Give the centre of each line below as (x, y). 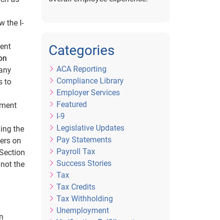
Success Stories (84, 163)
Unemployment (82, 210)
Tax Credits (76, 187)
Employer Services (88, 93)
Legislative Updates (90, 128)
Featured (71, 104)
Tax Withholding (84, 199)
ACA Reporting (81, 69)
